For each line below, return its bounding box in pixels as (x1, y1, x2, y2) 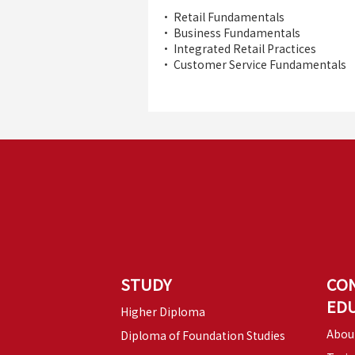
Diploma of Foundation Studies (120, 327, 285, 344)
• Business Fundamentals (160, 25, 300, 41)
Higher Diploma (120, 303, 205, 320)
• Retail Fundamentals (160, 9, 284, 25)
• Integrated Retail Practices (160, 40, 316, 57)
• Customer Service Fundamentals (160, 56, 346, 73)
